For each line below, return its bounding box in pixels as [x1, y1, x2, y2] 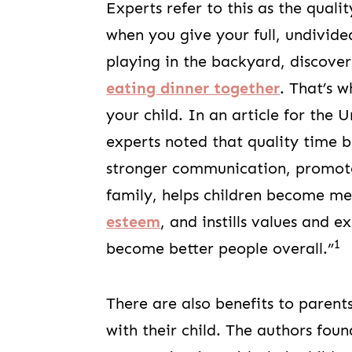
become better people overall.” [106, 240, 335, 258]
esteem [106, 213, 161, 232]
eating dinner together [106, 79, 280, 98]
